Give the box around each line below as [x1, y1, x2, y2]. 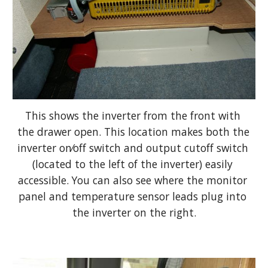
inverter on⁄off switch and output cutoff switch [17, 140, 249, 155]
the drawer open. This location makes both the [17, 124, 250, 139]
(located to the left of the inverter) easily [32, 156, 233, 171]
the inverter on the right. [72, 205, 196, 220]
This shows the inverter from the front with [25, 108, 240, 123]
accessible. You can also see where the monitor [18, 172, 247, 187]
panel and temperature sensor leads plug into [19, 188, 246, 203]
